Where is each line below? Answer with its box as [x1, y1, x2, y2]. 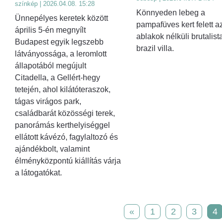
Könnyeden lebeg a [136, 8, 205, 17]
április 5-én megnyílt [15, 26, 86, 35]
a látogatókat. [15, 168, 62, 177]
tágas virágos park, [15, 97, 81, 106]
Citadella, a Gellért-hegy [15, 73, 100, 82]
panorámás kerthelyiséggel [15, 121, 110, 130]
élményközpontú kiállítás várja [15, 157, 121, 166]
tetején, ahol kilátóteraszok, [15, 85, 111, 94]
